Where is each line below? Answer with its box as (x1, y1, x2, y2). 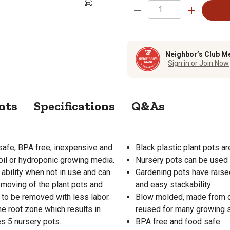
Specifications (34, 98, 115, 113)
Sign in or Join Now (168, 59, 229, 68)
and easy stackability (136, 179, 211, 189)
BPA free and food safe (136, 216, 220, 226)
